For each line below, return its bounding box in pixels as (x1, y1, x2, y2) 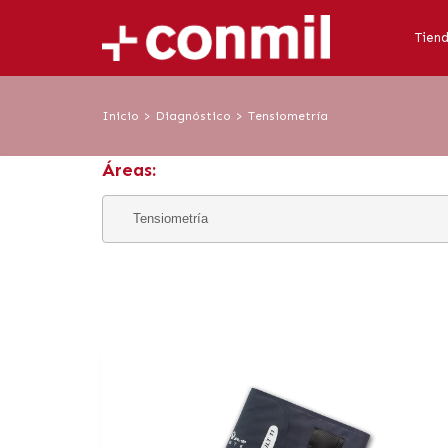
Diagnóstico (156, 108, 231, 123)
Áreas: (102, 158, 156, 181)
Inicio (102, 108, 139, 123)
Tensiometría (248, 108, 328, 123)
